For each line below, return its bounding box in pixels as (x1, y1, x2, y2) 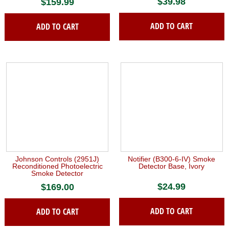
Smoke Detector (31, 169, 84, 177)
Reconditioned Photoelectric (12, 162, 103, 170)
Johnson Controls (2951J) (15, 154, 100, 163)
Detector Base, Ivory (139, 162, 205, 170)
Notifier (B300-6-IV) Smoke (128, 154, 216, 163)
